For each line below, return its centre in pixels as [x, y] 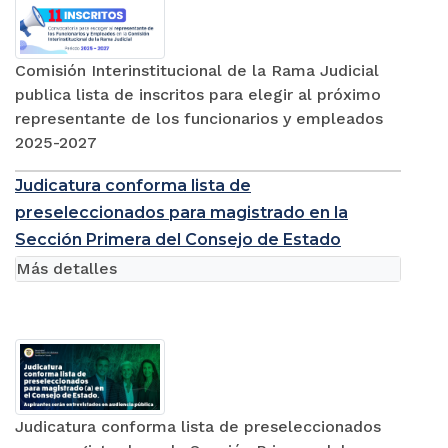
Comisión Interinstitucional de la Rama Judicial [197, 71]
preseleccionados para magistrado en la [181, 213]
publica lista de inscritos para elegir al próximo [198, 95]
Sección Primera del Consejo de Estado [178, 240]
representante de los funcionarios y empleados [199, 119]
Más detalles [66, 269]
